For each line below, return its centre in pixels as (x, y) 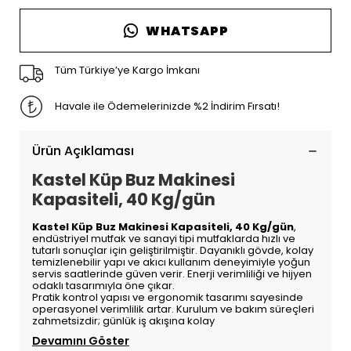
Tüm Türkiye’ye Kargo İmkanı (127, 70)
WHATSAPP (187, 31)
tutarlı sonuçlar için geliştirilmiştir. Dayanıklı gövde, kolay (172, 250)
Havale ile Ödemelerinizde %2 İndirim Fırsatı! (167, 106)
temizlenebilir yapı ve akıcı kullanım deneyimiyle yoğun (171, 262)
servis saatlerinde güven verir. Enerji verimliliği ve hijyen (172, 274)
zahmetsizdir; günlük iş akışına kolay (123, 321)
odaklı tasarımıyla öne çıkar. (103, 286)
